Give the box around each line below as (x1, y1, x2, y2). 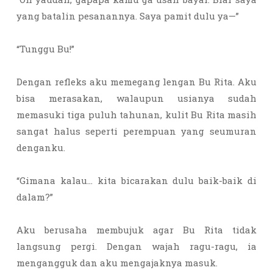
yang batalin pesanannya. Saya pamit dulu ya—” (16, 10, 241, 22)
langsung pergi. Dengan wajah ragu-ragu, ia (16, 240, 257, 252)
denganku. (16, 141, 68, 154)
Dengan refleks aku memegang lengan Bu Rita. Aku (16, 76, 257, 88)
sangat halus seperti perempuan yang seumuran (16, 125, 257, 137)
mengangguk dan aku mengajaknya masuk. (16, 257, 220, 269)
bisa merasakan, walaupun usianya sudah (16, 92, 257, 104)
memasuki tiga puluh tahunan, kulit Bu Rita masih (16, 108, 257, 121)
